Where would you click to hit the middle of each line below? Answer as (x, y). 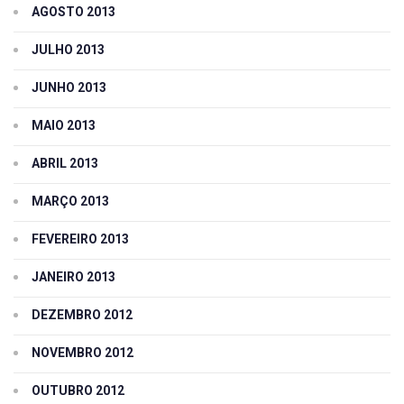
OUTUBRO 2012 (78, 391)
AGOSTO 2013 (73, 12)
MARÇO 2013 (70, 202)
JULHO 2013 (68, 50)
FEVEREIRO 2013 (80, 239)
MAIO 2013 (64, 126)
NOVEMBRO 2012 (83, 353)
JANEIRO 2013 (73, 277)
